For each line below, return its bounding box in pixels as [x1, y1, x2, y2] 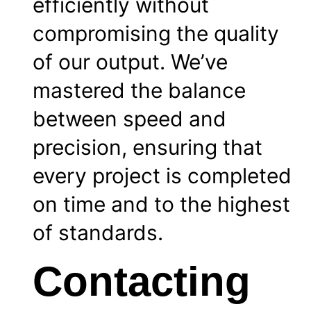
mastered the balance [33, 78, 246, 103]
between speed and [33, 106, 226, 132]
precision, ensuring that [33, 135, 262, 160]
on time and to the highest [33, 192, 290, 217]
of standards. [33, 220, 163, 246]
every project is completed [33, 163, 292, 189]
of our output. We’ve [33, 49, 228, 75]
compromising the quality [33, 21, 279, 47]
